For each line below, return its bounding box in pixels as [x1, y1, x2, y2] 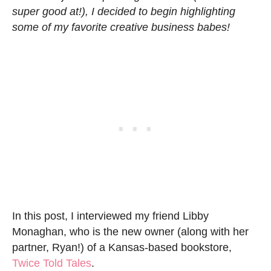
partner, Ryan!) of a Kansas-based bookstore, [12, 241, 232, 254]
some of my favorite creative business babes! [12, 21, 230, 34]
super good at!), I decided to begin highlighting [12, 5, 235, 18]
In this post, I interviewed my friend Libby [12, 210, 209, 223]
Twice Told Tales [12, 257, 91, 270]
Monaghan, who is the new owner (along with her [12, 226, 249, 238]
